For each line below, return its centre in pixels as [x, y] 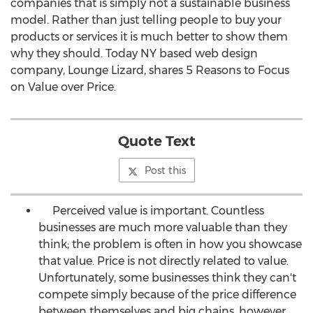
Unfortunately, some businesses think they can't [167, 278]
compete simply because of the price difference [167, 294]
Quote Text [156, 141]
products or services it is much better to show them [149, 37]
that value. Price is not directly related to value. [163, 261]
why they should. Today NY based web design [134, 53]
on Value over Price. [63, 87]
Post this [165, 170]
